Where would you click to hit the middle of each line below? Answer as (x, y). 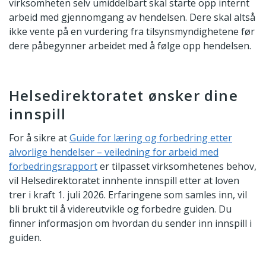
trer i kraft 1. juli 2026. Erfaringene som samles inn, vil (128, 194)
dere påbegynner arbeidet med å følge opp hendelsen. (130, 46)
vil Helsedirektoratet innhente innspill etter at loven (124, 180)
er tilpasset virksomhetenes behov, (177, 166)
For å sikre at (39, 137)
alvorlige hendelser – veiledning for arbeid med (114, 152)
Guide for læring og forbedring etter (151, 137)
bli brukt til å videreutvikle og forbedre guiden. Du (120, 209)
